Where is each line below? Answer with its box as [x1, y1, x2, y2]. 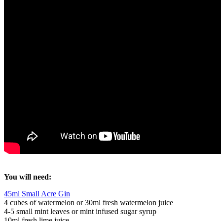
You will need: [4, 173, 51, 182]
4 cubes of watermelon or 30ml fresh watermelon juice [4, 198, 173, 207]
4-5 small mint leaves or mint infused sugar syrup [4, 207, 156, 216]
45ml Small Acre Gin [4, 189, 70, 198]
